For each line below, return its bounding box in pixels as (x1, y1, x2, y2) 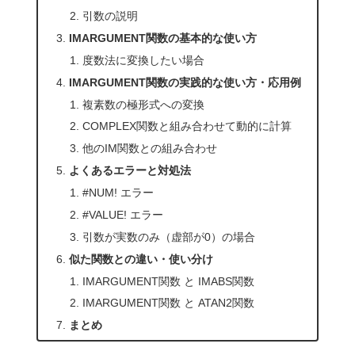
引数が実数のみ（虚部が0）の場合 (82, 230, 255, 243)
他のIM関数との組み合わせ (82, 142, 217, 155)
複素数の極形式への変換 (82, 97, 204, 111)
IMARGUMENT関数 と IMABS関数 (82, 274, 254, 288)
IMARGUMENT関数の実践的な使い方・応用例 (68, 75, 301, 89)
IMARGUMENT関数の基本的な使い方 (68, 31, 257, 44)
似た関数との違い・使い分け (68, 252, 213, 265)
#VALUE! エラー (82, 208, 163, 221)
